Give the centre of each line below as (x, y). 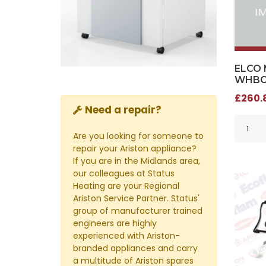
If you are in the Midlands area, (137, 161)
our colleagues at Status (124, 173)
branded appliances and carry (135, 248)
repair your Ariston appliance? (135, 148)
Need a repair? (123, 110)
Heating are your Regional (126, 186)
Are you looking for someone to (138, 136)
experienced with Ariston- (126, 235)
